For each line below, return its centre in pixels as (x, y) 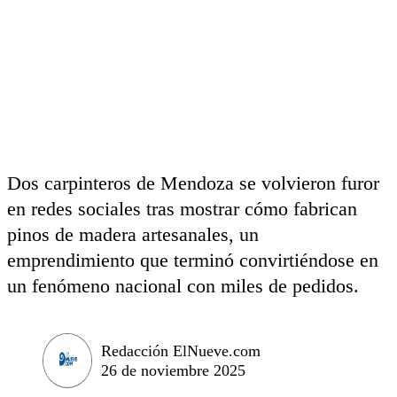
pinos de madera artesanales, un (133, 234)
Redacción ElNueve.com (181, 350)
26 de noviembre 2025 (173, 370)
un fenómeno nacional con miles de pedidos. (183, 286)
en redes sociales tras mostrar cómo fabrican (182, 209)
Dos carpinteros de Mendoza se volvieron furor (193, 183)
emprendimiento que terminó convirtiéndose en (193, 260)
